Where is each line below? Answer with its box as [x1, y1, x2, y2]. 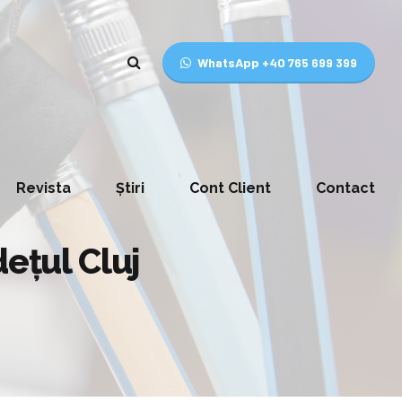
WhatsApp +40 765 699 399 [197, 55, 357, 70]
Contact [316, 179, 375, 197]
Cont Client [189, 179, 271, 197]
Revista [16, 179, 71, 197]
